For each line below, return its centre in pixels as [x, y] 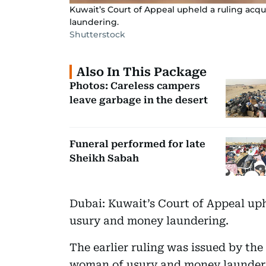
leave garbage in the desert [139, 100]
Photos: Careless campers [135, 85]
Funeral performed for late [137, 144]
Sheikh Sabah [104, 158]
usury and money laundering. [149, 220]
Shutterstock [97, 34]
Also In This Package [142, 72]
